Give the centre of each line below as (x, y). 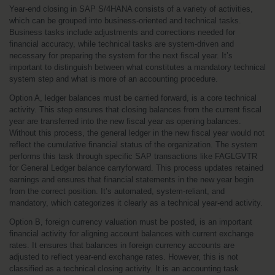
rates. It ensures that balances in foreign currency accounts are (122, 245)
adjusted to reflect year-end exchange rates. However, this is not (124, 257)
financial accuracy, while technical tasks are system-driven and (122, 44)
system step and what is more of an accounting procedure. (114, 79)
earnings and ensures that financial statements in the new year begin (131, 180)
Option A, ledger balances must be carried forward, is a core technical (133, 98)
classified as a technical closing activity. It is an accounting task (124, 269)
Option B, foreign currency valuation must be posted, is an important (131, 222)
